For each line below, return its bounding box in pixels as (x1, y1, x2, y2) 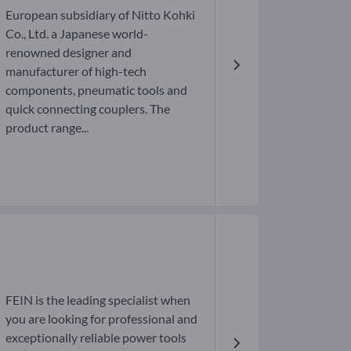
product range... (5, 120, 89, 136)
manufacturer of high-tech (5, 63, 147, 79)
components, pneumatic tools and (5, 82, 187, 98)
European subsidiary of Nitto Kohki (5, 7, 195, 23)
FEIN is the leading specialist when (5, 292, 190, 308)
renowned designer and (5, 45, 132, 60)
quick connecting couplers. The (5, 101, 170, 117)
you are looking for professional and (5, 311, 197, 327)
